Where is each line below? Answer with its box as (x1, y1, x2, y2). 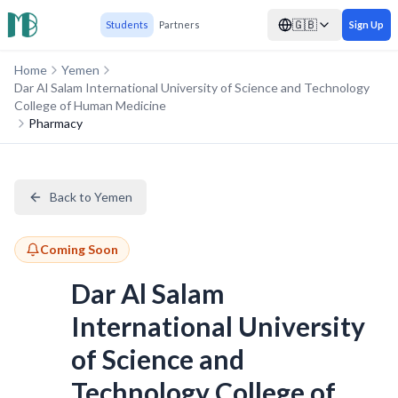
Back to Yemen (50, 189, 132, 204)
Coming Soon (40, 242, 118, 257)
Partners (158, 19, 200, 30)
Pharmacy (28, 115, 83, 131)
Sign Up (349, 19, 384, 30)
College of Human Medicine (14, 98, 166, 113)
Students (105, 19, 148, 30)
